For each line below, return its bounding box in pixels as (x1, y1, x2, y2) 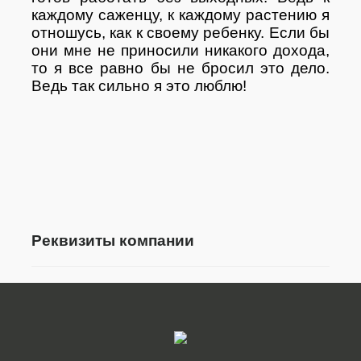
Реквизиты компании (31, 231, 194, 249)
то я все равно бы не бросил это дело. (31, 59, 330, 77)
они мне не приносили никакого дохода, (31, 41, 330, 59)
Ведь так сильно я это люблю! (31, 77, 247, 94)
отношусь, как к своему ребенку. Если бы (31, 23, 330, 41)
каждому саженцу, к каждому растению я (31, 6, 330, 23)
